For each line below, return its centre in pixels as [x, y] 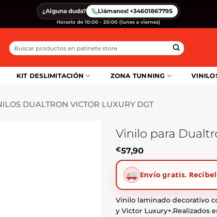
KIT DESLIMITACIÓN [50, 76]
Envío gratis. [163, 175]
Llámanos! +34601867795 [135, 11]
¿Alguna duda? [64, 11]
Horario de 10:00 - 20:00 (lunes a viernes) [108, 22]
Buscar [19, 45]
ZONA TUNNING [138, 76]
